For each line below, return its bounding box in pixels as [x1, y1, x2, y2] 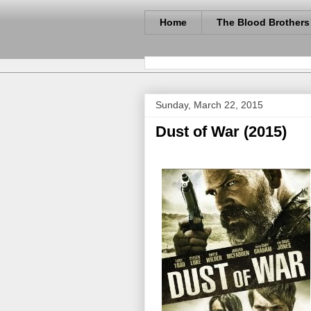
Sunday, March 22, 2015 [155, 99, 263, 110]
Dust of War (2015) [155, 122, 287, 140]
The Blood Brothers [217, 17, 310, 28]
